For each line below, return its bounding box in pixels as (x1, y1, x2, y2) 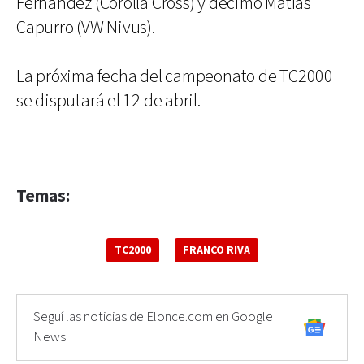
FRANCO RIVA (182, 242, 250, 258)
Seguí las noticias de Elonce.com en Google (33, 307, 273, 326)
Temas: (16, 184, 70, 207)
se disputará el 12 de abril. (16, 89, 201, 113)
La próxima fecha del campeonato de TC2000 (16, 64, 333, 89)
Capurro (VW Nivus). (16, 15, 155, 40)
